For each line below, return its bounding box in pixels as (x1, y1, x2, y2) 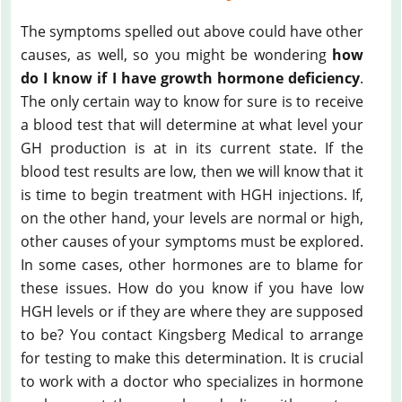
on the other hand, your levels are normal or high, (21, 207, 363, 228)
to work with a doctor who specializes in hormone (21, 371, 363, 391)
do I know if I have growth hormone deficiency (21, 67, 360, 88)
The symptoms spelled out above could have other (21, 21, 363, 41)
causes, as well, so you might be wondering (21, 44, 332, 65)
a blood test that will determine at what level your (21, 114, 363, 135)
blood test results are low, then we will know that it (21, 161, 363, 181)
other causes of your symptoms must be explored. (21, 231, 363, 251)
